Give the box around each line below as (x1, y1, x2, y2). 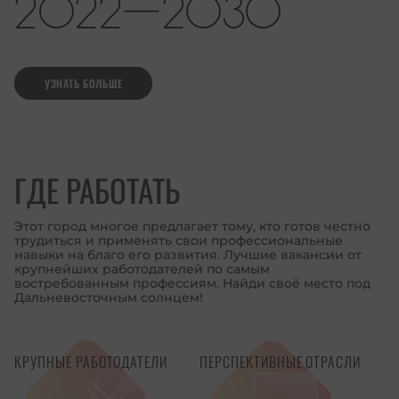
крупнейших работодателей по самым (14, 261, 270, 278)
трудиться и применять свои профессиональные (14, 232, 343, 249)
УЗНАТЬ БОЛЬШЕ (45, 75, 123, 91)
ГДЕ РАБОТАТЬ (14, 167, 180, 214)
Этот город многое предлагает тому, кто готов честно (14, 218, 370, 235)
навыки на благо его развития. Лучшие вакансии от (14, 247, 362, 264)
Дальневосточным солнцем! (14, 289, 203, 306)
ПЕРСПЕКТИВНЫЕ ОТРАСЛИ (199, 351, 362, 373)
